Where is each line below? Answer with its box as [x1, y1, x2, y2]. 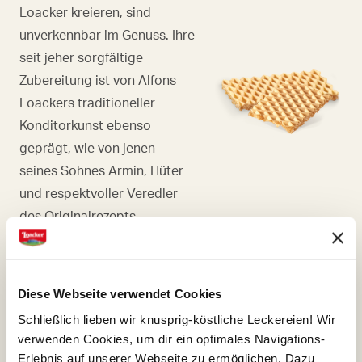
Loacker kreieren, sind [19, 3, 151, 20]
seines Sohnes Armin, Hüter [19, 162, 183, 179]
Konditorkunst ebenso [19, 116, 151, 133]
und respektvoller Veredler [19, 184, 178, 201]
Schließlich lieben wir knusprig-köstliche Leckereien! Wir [17, 312, 336, 326]
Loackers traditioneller [19, 94, 155, 111]
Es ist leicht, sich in [166, 343, 280, 360]
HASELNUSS [166, 310, 241, 324]
